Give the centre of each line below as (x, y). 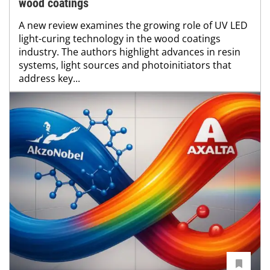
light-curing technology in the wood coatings (120, 38)
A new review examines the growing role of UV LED (133, 25)
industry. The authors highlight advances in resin (130, 52)
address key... (49, 78)
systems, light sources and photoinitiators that (125, 65)
